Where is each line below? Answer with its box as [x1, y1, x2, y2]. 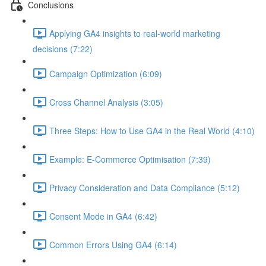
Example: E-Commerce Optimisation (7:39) [49, 153, 211, 165]
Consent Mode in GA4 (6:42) [49, 210, 157, 222]
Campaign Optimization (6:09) [49, 67, 162, 80]
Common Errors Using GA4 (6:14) [49, 238, 177, 251]
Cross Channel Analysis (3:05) [49, 96, 163, 108]
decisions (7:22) [33, 43, 93, 55]
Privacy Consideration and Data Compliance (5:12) [49, 181, 240, 194]
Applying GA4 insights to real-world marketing [49, 27, 220, 39]
